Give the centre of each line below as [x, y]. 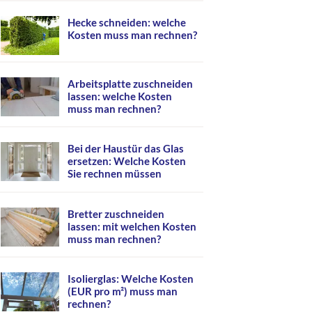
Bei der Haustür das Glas [126, 148]
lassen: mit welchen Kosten [132, 226]
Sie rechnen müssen [115, 173]
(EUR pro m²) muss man [123, 291]
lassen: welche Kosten [120, 96]
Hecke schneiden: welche [127, 22]
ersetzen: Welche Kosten [127, 161]
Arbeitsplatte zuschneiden [130, 83]
